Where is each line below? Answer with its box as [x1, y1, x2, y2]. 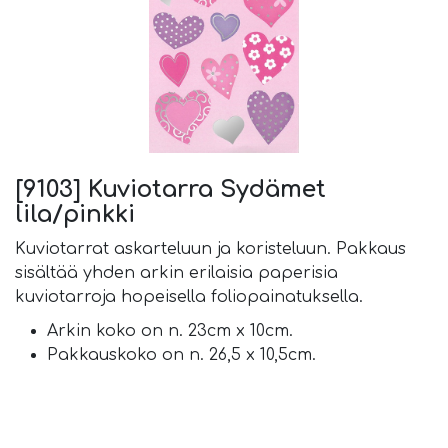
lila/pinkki [15, 201, 135, 227]
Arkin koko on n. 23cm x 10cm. [47, 322, 293, 340]
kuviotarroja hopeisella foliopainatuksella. [15, 288, 363, 306]
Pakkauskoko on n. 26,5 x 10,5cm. [47, 346, 316, 364]
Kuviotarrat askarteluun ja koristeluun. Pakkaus [15, 240, 406, 258]
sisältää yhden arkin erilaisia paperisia [15, 264, 338, 282]
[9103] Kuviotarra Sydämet [15, 176, 326, 202]
